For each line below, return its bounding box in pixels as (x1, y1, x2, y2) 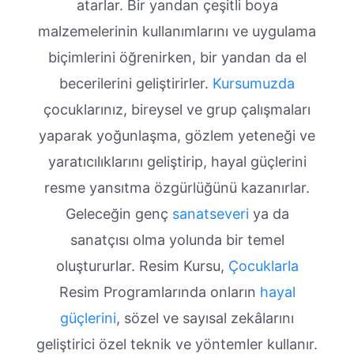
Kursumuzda (213, 75, 295, 92)
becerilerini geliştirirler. (59, 75, 213, 92)
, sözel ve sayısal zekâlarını (116, 310, 294, 327)
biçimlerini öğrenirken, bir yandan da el (47, 49, 307, 66)
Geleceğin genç (65, 205, 172, 223)
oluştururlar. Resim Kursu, (55, 258, 228, 275)
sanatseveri (171, 205, 249, 223)
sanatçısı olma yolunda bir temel (70, 232, 284, 249)
